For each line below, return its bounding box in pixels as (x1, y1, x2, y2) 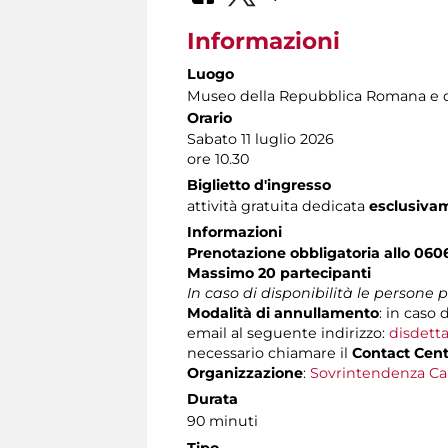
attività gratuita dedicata (187, 196, 369, 215)
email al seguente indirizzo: (187, 323, 389, 342)
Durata (187, 389, 238, 408)
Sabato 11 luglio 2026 (187, 129, 334, 148)
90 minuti (187, 411, 258, 430)
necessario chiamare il (187, 343, 352, 362)
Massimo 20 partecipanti (187, 263, 375, 282)
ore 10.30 (187, 149, 249, 168)
